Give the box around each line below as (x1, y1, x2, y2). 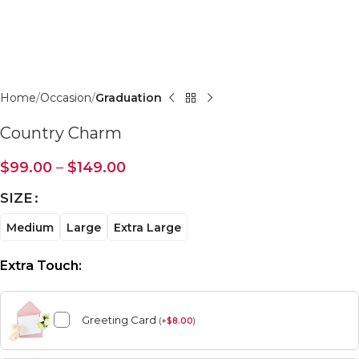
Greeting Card (82, 313, 159, 326)
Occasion (40, 91, 91, 105)
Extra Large (114, 220, 181, 235)
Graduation (95, 91, 162, 105)
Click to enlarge (47, 35, 134, 48)
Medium (6, 220, 54, 235)
